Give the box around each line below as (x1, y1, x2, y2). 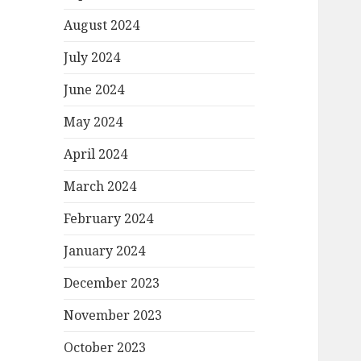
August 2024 (64, 16, 140, 35)
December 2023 (64, 274, 160, 293)
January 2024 (64, 242, 146, 260)
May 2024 (64, 113, 123, 131)
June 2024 (64, 81, 125, 99)
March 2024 (64, 177, 137, 196)
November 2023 (64, 306, 163, 325)
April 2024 (64, 145, 128, 164)
